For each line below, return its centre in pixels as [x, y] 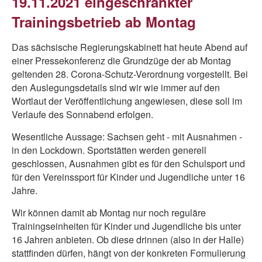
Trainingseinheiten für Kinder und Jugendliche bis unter [126, 226]
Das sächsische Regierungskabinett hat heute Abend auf [130, 47]
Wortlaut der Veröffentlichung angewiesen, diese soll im [127, 101]
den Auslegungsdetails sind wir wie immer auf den [116, 87]
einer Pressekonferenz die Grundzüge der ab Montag [121, 61]
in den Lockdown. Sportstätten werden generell [109, 150]
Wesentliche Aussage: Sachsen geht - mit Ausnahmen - [127, 137]
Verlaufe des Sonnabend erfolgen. [84, 114]
